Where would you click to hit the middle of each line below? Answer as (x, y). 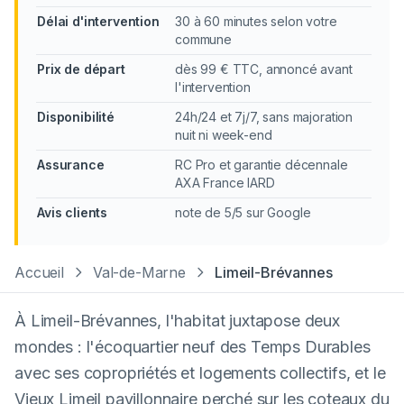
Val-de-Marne (139, 272)
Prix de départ (81, 69)
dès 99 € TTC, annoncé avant (264, 69)
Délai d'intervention (98, 21)
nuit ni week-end (224, 135)
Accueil (39, 272)
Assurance (71, 165)
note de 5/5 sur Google (243, 212)
